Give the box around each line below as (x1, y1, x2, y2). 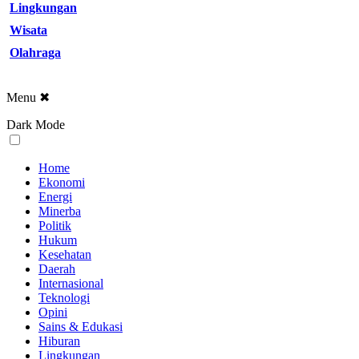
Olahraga (10, 46, 61, 60)
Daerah (38, 262, 75, 276)
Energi (38, 190, 72, 204)
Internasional (38, 276, 103, 291)
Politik (38, 219, 71, 233)
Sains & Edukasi (38, 320, 123, 334)
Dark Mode (6, 118, 65, 132)
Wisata (10, 23, 47, 38)
